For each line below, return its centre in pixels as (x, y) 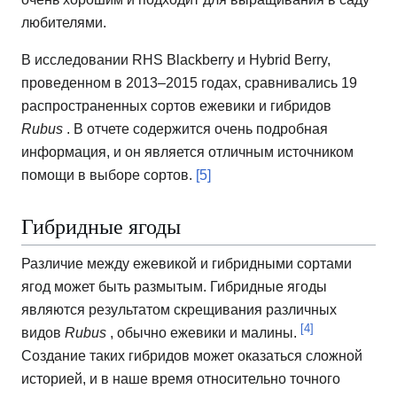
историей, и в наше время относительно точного (181, 379)
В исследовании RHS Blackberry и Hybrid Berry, (176, 60)
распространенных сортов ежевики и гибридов (176, 106)
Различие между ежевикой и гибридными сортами (187, 264)
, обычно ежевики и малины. (203, 333)
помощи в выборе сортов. (109, 175)
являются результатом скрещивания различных (179, 310)
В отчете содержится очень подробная (201, 129)
